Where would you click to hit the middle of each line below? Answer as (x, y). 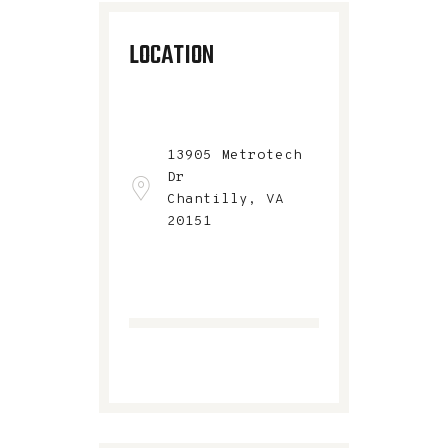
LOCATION (171, 55)
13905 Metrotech (234, 155)
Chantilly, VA (225, 199)
